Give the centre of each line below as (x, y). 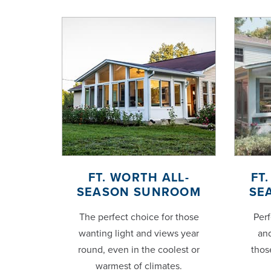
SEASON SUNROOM (139, 193)
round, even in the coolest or (139, 250)
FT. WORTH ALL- (139, 178)
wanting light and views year (139, 234)
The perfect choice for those (139, 217)
